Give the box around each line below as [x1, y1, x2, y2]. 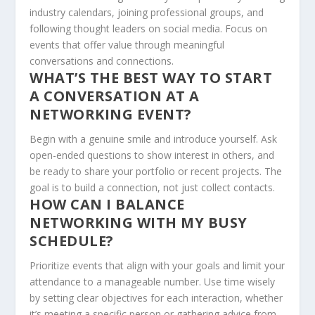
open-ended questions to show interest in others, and [30, 148, 275, 162]
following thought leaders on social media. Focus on [30, 22, 268, 36]
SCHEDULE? [30, 231, 114, 251]
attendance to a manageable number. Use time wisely [30, 275, 276, 289]
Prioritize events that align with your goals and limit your [30, 259, 285, 273]
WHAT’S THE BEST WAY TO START [30, 68, 273, 88]
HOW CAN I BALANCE [30, 195, 185, 214]
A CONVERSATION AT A [30, 86, 200, 106]
